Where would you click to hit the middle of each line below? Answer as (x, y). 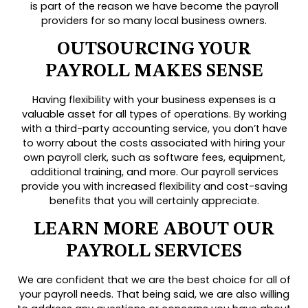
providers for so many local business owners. (154, 21)
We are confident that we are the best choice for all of (154, 280)
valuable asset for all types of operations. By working (154, 114)
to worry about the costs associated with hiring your (154, 143)
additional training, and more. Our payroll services (154, 172)
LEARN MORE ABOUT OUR (154, 230)
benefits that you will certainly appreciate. (154, 201)
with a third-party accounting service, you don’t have (154, 129)
